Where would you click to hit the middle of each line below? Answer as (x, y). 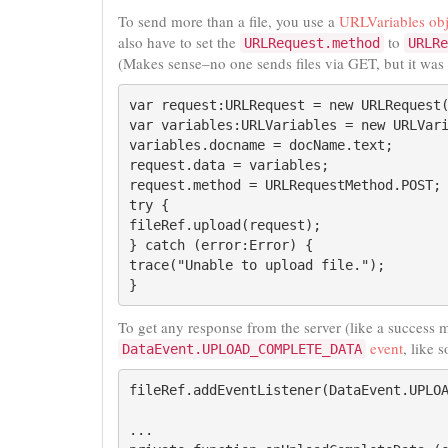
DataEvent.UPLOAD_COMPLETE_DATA (242, 348)
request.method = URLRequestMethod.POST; (285, 185)
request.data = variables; (229, 165)
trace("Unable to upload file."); (257, 265)
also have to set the (179, 41)
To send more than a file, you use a (228, 20)
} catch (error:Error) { (221, 245)
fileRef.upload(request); (225, 225)
